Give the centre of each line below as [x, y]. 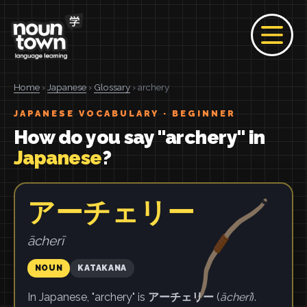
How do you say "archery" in [139, 137]
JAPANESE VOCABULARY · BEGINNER [125, 113]
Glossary [112, 87]
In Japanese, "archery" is [87, 297]
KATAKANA [102, 268]
